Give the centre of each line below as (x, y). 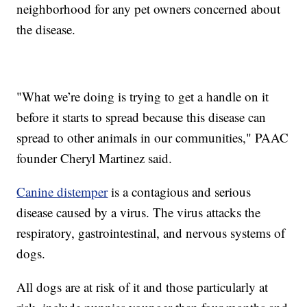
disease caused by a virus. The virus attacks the (139, 212)
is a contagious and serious (180, 191)
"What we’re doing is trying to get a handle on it (143, 96)
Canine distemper (62, 191)
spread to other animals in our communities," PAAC (153, 137)
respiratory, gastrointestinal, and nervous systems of (151, 232)
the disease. (46, 29)
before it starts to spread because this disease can (142, 116)
